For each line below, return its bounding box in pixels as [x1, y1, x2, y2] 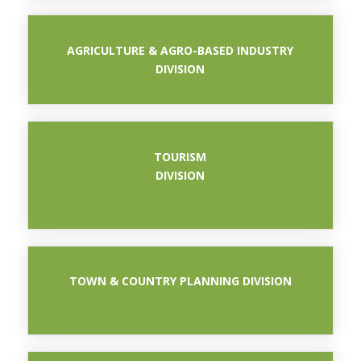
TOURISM [154, 148, 207, 164]
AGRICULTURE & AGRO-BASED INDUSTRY [67, 42, 294, 58]
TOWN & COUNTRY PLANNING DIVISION [68, 273, 292, 289]
